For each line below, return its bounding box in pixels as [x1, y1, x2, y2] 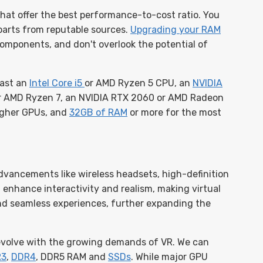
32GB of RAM [69, 107, 127, 118]
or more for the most [127, 107, 221, 118]
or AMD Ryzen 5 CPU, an [85, 77, 193, 89]
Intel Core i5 [29, 77, 85, 89]
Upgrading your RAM [130, 24, 221, 35]
